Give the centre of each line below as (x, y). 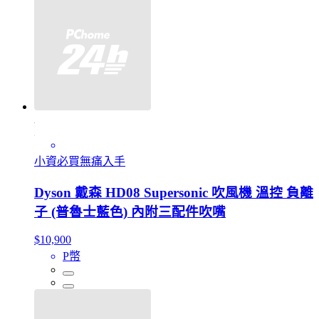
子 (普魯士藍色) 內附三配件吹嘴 (130, 212)
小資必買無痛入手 (80, 161)
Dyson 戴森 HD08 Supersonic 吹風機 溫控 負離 (174, 193)
